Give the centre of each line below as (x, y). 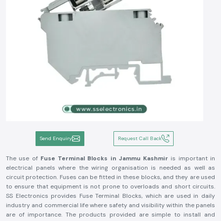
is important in (192, 158)
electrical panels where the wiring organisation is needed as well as (110, 168)
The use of (23, 158)
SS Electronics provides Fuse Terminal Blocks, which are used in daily (110, 196)
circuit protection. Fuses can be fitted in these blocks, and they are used (110, 177)
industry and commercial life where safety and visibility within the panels (110, 205)
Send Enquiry (56, 138)
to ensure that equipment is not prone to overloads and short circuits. (110, 186)
